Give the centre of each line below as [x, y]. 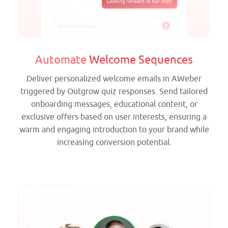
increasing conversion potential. [114, 142]
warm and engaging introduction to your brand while [114, 130]
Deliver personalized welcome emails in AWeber [114, 79]
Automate [62, 60]
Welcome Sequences [141, 60]
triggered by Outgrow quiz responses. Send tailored [114, 91]
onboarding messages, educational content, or [114, 104]
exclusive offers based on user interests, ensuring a [114, 117]
